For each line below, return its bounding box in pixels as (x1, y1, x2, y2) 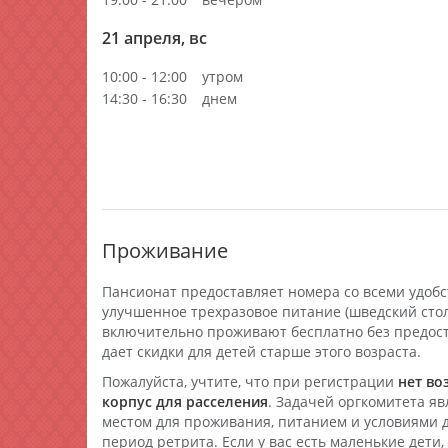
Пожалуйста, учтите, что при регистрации (102, 372, 398, 391)
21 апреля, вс (102, 27, 207, 49)
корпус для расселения (102, 392, 268, 411)
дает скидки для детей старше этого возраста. (102, 342, 421, 361)
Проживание (102, 237, 228, 264)
